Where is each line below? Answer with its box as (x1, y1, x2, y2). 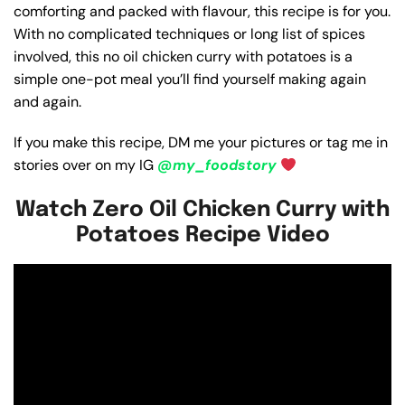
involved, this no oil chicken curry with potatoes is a (14, 47, 353, 67)
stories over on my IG (14, 155, 157, 175)
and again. (14, 92, 81, 112)
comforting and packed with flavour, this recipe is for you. (14, 2, 391, 22)
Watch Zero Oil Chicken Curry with (15, 199, 390, 222)
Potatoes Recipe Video (75, 224, 330, 248)
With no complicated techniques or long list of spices (14, 24, 365, 44)
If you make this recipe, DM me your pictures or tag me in (14, 133, 388, 153)
